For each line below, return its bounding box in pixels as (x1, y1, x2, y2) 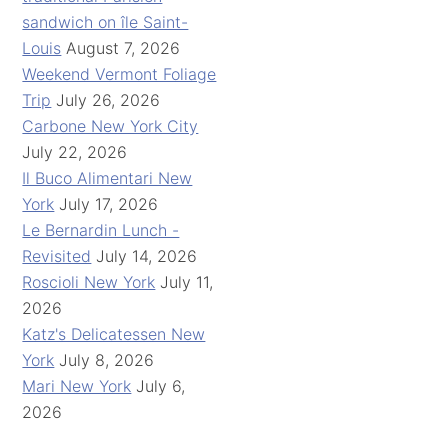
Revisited (22, 246, 92, 266)
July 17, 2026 (59, 194, 159, 214)
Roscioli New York (22, 272, 156, 292)
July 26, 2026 (56, 90, 161, 110)
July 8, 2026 (59, 350, 155, 370)
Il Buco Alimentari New (22, 168, 193, 188)
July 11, (160, 272, 214, 292)
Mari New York (22, 376, 132, 396)
